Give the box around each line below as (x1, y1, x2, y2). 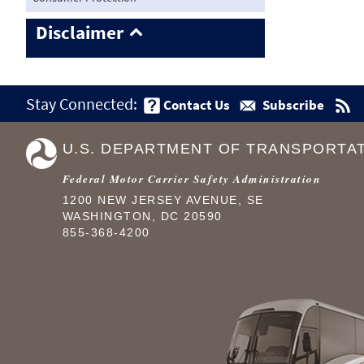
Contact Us (162, 95, 230, 114)
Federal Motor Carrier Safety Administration (62, 171, 321, 187)
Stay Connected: (25, 93, 137, 114)
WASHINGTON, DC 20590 (62, 210, 223, 223)
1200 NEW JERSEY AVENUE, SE (62, 194, 264, 207)
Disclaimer (36, 20, 123, 45)
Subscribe (262, 95, 325, 114)
